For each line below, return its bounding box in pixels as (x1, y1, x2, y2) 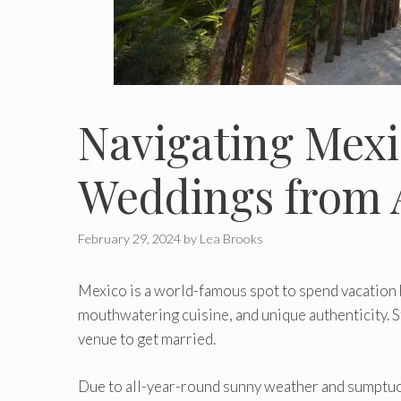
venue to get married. (78, 329, 216, 349)
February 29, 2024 (78, 231, 181, 247)
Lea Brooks (200, 231, 263, 247)
